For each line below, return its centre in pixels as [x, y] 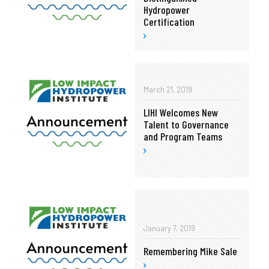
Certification [169, 22]
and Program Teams [183, 137]
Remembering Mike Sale [190, 251]
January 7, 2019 [169, 228]
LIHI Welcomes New [181, 113]
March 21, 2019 [168, 90]
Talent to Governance [186, 125]
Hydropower [167, 10]
